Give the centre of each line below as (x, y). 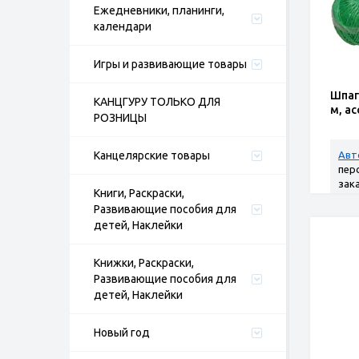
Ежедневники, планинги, (159, 10)
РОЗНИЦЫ (120, 118)
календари (123, 26)
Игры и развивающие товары (170, 64)
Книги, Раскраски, (139, 193)
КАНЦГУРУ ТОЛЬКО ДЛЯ (157, 102)
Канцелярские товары (152, 155)
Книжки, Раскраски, (144, 263)
